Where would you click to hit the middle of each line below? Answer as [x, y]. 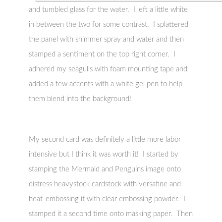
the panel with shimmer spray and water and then [107, 40]
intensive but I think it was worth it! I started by [104, 155]
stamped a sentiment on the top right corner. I [102, 55]
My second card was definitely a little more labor [105, 140]
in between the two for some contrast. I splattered [109, 25]
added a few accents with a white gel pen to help [106, 84]
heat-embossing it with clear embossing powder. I [107, 199]
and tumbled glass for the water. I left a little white [109, 10]
